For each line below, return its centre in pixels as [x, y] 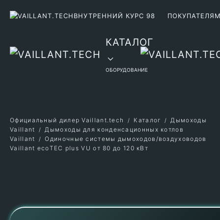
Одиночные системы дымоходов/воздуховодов [126, 139]
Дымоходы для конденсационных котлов [114, 129]
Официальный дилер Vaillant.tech [67, 120]
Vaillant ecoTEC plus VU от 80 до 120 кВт [79, 148]
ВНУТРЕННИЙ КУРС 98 [114, 15]
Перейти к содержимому [71, 24]
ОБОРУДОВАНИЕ [127, 70]
